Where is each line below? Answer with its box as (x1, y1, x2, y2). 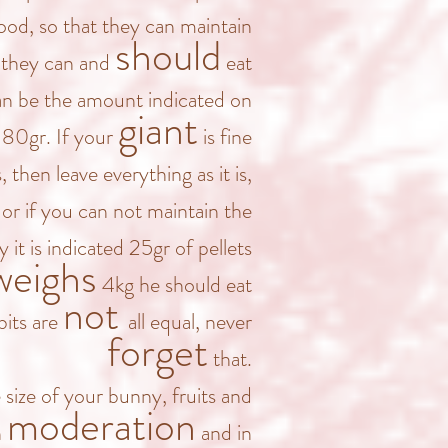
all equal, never (128, 306, 252, 337)
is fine (198, 121, 252, 152)
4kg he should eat (97, 269, 252, 300)
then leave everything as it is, (12, 158, 252, 189)
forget (107, 322, 208, 382)
